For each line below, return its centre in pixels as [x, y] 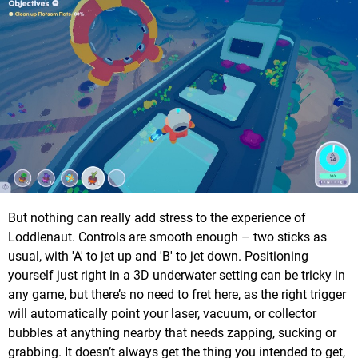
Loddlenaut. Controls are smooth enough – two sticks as [167, 237]
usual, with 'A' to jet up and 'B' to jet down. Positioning [158, 257]
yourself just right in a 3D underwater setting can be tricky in [177, 276]
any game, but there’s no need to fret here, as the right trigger [177, 295]
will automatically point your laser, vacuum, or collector [162, 314]
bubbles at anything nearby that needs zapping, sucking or [172, 333]
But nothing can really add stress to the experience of [157, 218]
